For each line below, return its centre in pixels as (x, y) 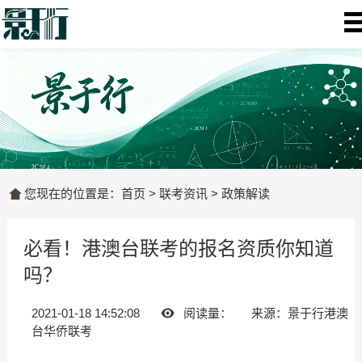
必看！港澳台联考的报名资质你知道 (178, 249)
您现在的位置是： (73, 194)
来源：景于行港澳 (299, 314)
